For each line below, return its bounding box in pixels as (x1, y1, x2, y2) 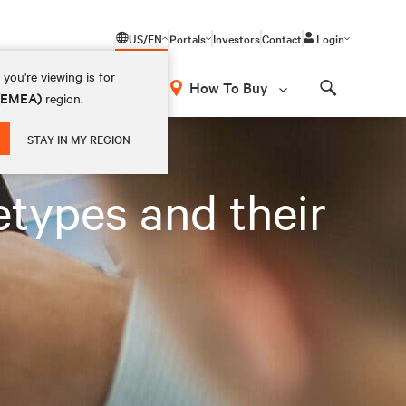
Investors (213, 30, 260, 46)
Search (327, 95, 374, 112)
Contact (262, 30, 302, 46)
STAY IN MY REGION (27, 130, 131, 147)
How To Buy (189, 77, 268, 97)
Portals (169, 30, 206, 46)
